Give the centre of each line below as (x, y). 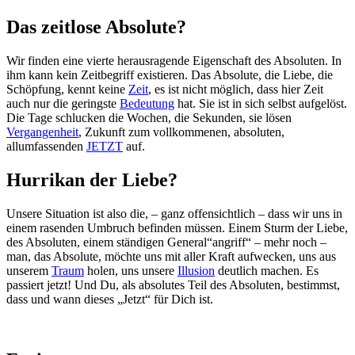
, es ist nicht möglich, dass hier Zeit (236, 90)
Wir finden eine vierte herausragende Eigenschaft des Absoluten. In (174, 61)
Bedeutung (147, 104)
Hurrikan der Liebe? (92, 180)
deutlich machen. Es (267, 271)
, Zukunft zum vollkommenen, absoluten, (181, 132)
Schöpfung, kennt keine (67, 90)
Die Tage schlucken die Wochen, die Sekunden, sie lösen (149, 118)
